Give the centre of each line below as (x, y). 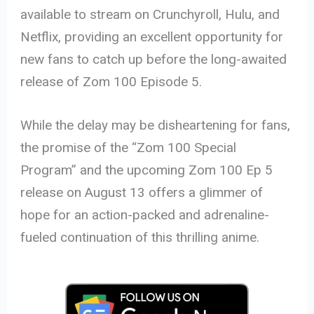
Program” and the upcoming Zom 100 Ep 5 (147, 170)
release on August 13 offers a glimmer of (142, 193)
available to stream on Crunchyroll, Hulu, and (150, 14)
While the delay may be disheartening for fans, (156, 125)
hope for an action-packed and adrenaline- (145, 215)
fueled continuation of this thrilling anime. (140, 238)
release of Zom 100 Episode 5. (111, 81)
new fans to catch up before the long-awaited (154, 59)
